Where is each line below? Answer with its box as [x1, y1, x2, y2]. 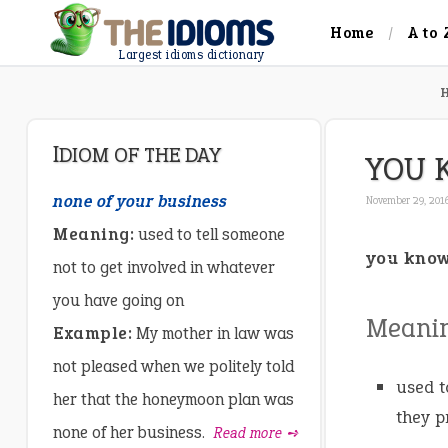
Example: [53, 322, 132, 346]
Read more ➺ [214, 423, 299, 444]
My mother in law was [132, 322, 294, 346]
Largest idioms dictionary [118, 46, 265, 64]
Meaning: [53, 223, 134, 247]
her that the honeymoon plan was [53, 388, 294, 412]
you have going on [53, 289, 184, 313]
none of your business [53, 190, 228, 214]
